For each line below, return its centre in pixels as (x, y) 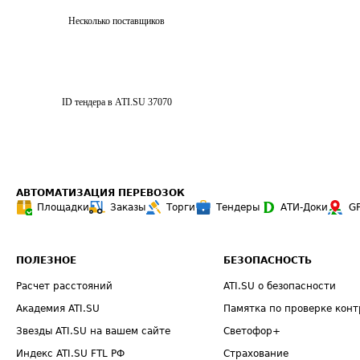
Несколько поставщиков (117, 21)
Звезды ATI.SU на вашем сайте (93, 331)
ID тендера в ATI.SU (104, 102)
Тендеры (238, 207)
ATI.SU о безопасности (280, 286)
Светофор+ (252, 331)
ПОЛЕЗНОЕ (46, 260)
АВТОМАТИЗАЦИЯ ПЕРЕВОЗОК (100, 193)
